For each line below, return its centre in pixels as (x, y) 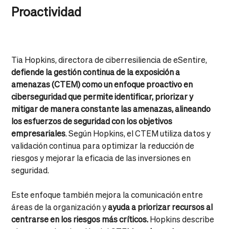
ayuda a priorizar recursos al (161, 207)
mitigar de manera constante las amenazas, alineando (111, 108)
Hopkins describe (181, 219)
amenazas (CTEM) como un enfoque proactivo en (102, 84)
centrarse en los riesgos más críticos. (80, 219)
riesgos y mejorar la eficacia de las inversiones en (101, 157)
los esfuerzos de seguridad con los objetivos (92, 121)
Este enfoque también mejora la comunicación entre (107, 194)
